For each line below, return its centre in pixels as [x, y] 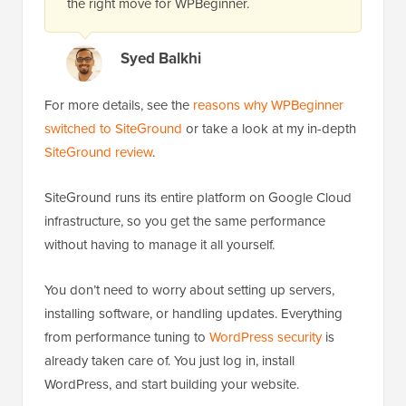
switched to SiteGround [113, 128]
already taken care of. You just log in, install [169, 360]
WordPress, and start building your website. [172, 384]
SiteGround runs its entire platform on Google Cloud [198, 197]
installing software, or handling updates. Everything [193, 313]
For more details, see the [119, 105]
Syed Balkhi [161, 58]
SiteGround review [98, 152]
